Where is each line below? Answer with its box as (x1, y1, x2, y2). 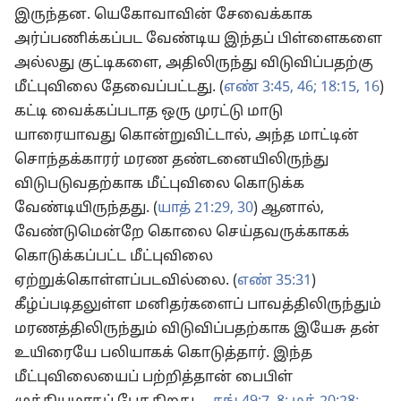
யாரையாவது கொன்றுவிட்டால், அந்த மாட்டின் (14, 127, 359, 145)
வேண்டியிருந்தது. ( (14, 200, 158, 218)
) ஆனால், (253, 200, 324, 218)
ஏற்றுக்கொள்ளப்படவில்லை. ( (14, 272, 237, 290)
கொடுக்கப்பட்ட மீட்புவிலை (14, 248, 213, 266)
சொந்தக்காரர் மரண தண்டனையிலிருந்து (14, 151, 328, 169)
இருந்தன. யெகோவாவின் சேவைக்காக (14, 6, 312, 24)
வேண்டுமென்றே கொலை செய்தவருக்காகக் (14, 224, 349, 242)
